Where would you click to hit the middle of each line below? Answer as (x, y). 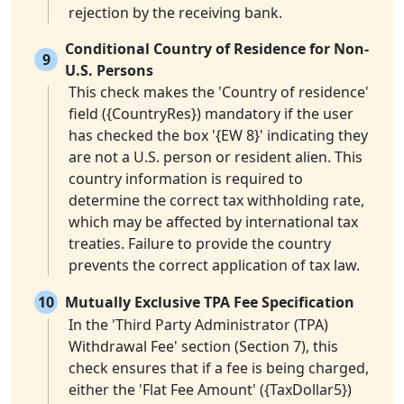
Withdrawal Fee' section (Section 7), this (203, 347)
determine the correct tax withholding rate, (216, 201)
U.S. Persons (109, 71)
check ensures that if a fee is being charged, (219, 368)
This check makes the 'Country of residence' (219, 92)
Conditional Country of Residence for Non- (217, 49)
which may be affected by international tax (213, 222)
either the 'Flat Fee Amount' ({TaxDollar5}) (210, 390)
